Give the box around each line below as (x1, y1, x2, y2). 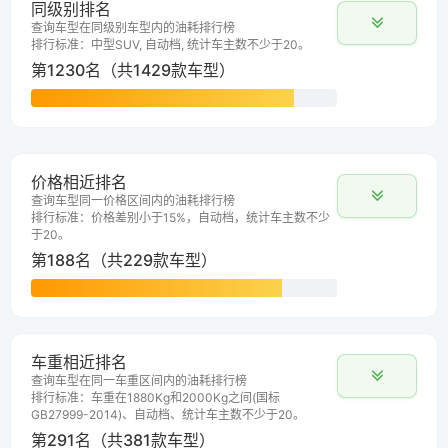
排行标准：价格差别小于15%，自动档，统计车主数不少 (31, 210, 330, 226)
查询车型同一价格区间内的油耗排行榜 (31, 193, 235, 209)
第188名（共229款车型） (31, 250, 217, 271)
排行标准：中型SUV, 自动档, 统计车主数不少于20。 (31, 37, 310, 53)
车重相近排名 (31, 352, 127, 373)
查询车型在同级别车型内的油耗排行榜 (31, 20, 235, 36)
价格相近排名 (31, 172, 127, 193)
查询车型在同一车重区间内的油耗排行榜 (31, 373, 247, 389)
